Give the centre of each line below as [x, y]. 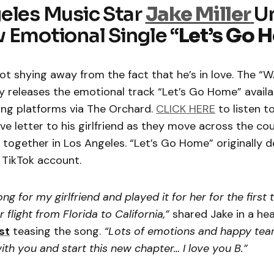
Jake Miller [198, 14]
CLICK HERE [186, 109]
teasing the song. [57, 231]
